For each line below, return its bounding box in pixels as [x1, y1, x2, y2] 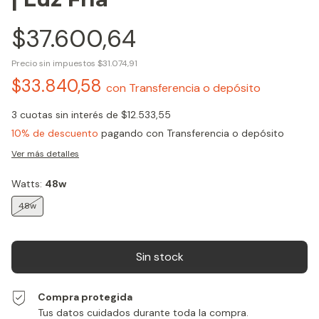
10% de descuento [11, 127, 98, 140]
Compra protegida [38, 291, 133, 304]
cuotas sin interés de [20, 108, 121, 122]
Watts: [11, 177, 45, 191]
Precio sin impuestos [11, 58, 98, 70]
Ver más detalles [11, 148, 79, 160]
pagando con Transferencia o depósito [98, 127, 284, 140]
